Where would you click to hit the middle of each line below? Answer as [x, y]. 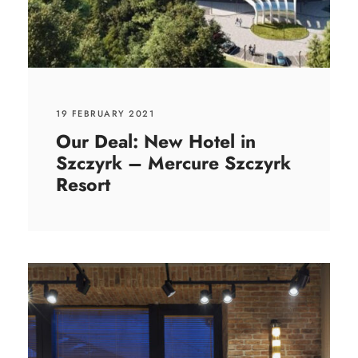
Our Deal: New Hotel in [156, 142]
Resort [83, 185]
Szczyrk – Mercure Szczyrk [173, 163]
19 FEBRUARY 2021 [105, 114]
